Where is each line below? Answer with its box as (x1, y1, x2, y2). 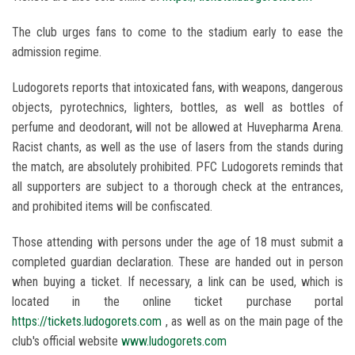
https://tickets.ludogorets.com (12, 314, 162, 330)
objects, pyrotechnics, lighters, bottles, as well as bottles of (12, 100, 343, 116)
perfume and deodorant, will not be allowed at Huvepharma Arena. (12, 120, 343, 136)
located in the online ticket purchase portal (12, 294, 343, 310)
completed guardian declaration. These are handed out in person (12, 254, 343, 270)
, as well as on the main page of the (162, 314, 343, 330)
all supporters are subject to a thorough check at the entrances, (12, 179, 343, 195)
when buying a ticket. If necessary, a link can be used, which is (12, 274, 343, 290)
